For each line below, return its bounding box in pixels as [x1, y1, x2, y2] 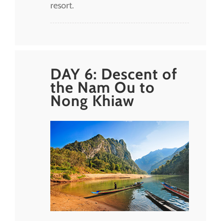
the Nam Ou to [50, 77, 155, 97]
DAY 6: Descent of [50, 64, 178, 83]
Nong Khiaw [50, 91, 134, 110]
